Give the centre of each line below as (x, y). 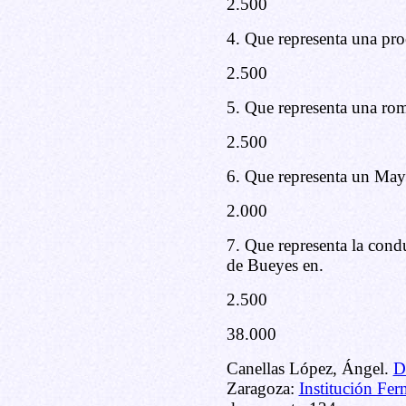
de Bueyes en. (275, 265)
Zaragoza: (262, 388)
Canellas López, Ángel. (309, 368)
